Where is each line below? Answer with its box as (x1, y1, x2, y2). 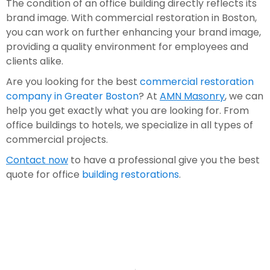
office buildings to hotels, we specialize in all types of (6, 118, 253, 132)
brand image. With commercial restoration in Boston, (6, 11, 257, 25)
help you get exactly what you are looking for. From (6, 104, 249, 118)
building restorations (82, 168, 179, 181)
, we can (225, 89, 263, 103)
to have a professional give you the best (68, 153, 260, 167)
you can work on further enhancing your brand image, (6, 25, 261, 39)
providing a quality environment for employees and (6, 40, 248, 54)
